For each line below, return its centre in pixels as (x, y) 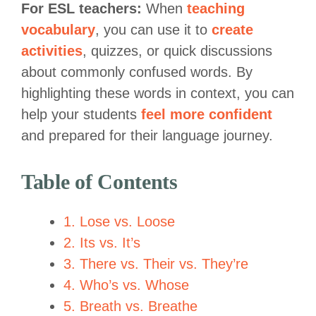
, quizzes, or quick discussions (177, 50)
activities (52, 50)
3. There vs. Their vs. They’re (156, 263)
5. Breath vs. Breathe (130, 306)
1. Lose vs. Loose (119, 221)
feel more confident (207, 114)
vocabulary (58, 29)
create (232, 29)
